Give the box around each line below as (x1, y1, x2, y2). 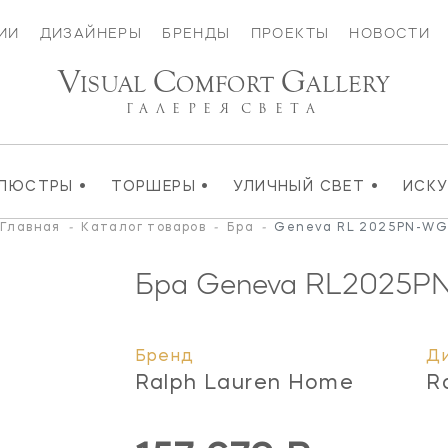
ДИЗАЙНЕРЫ (39, 26, 143, 40)
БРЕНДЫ (162, 26, 231, 40)
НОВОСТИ (349, 26, 431, 40)
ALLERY (306, 71, 391, 98)
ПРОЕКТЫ (250, 26, 330, 40)
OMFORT (176, 71, 281, 98)
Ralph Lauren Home (134, 373, 355, 394)
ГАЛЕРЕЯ (125, 99, 237, 118)
